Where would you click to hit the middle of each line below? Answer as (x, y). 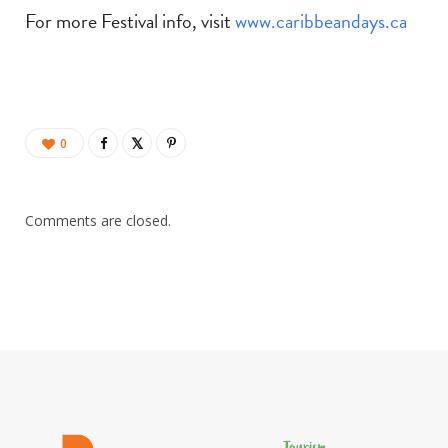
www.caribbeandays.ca (321, 21)
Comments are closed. (98, 221)
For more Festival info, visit (130, 21)
